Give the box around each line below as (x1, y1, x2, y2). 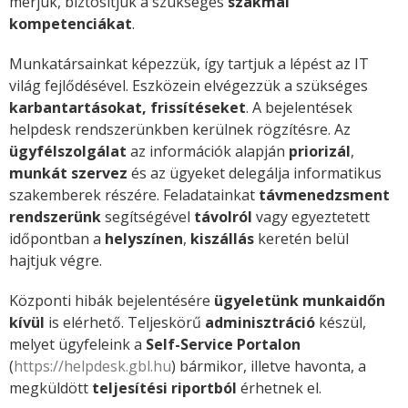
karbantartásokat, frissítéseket (9, 97, 246, 118)
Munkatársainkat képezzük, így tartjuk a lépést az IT (9, 54, 369, 75)
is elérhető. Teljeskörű (45, 312, 205, 333)
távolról (194, 207, 252, 228)
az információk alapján (127, 141, 289, 162)
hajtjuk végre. (9, 250, 102, 271)
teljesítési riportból (92, 378, 237, 399)
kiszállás (190, 229, 254, 250)
